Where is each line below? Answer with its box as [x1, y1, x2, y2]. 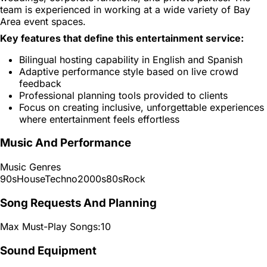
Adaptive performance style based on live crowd [19, 65, 238, 77]
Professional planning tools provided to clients [19, 89, 228, 101]
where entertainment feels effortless [19, 113, 179, 125]
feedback [19, 77, 61, 89]
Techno [45, 172, 77, 185]
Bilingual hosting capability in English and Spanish [19, 53, 243, 66]
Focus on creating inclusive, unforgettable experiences [19, 101, 264, 113]
